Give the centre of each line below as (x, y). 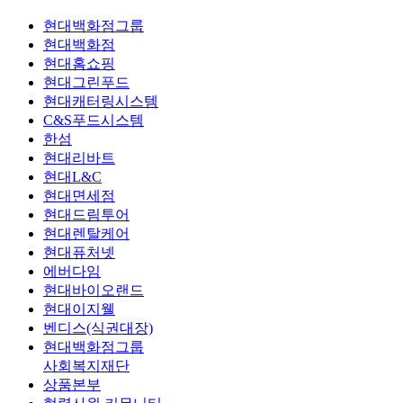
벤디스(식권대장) (98, 327)
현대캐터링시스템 (101, 101)
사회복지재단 (86, 365)
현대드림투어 (86, 214)
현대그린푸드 (86, 82)
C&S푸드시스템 (94, 120)
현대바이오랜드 (94, 290)
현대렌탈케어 (86, 233)
